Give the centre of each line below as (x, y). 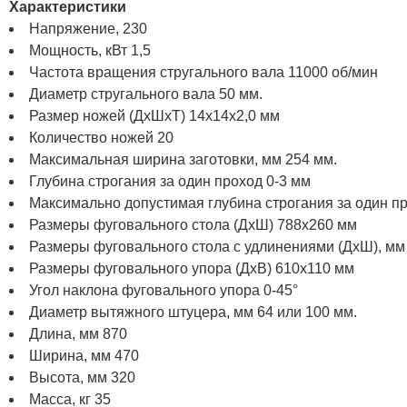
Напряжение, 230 (88, 28)
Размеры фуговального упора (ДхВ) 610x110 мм (192, 268)
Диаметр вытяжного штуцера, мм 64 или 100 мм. (193, 312)
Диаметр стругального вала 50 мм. (146, 94)
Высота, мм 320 (82, 377)
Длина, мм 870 (78, 333)
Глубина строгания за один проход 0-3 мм (170, 181)
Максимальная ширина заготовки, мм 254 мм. (183, 159)
